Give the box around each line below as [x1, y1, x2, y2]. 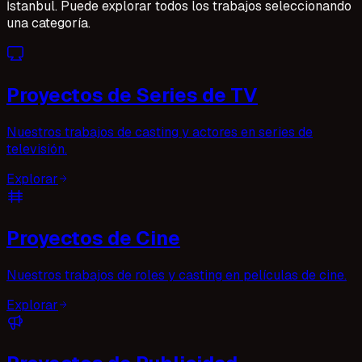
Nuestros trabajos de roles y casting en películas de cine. [6, 266, 347, 284]
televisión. [6, 140, 67, 158]
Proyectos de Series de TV [6, 82, 258, 107]
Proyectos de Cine [6, 225, 180, 250]
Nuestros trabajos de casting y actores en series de [6, 123, 313, 141]
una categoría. [6, 14, 90, 32]
